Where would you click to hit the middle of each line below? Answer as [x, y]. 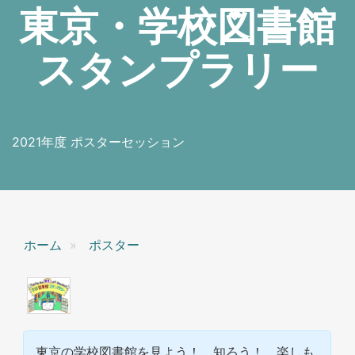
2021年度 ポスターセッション [98, 142]
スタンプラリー [177, 70]
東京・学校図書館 [177, 26]
